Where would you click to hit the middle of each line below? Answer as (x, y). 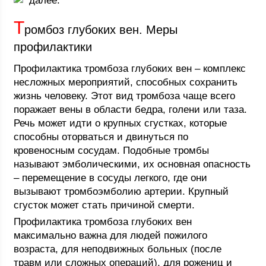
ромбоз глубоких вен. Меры (101, 30)
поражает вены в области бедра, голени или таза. (131, 110)
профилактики (53, 47)
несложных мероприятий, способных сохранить (126, 82)
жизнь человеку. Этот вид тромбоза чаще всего (125, 96)
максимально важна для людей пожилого (111, 235)
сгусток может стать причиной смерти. (104, 205)
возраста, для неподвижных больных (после (118, 249)
